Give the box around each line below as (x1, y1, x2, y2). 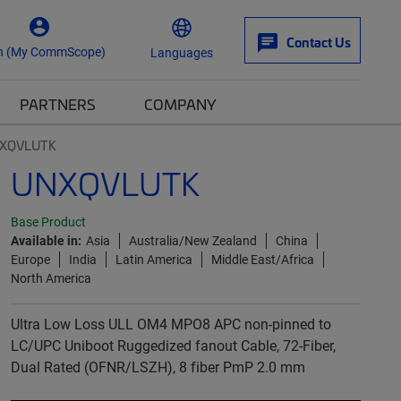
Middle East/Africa (210, 251, 314, 268)
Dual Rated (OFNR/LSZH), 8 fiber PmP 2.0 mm (10, 357, 305, 376)
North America (10, 269, 91, 286)
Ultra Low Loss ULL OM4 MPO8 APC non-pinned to (10, 314, 331, 333)
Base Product (10, 214, 86, 230)
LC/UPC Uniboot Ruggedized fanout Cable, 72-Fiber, (10, 336, 336, 354)
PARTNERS (20, 94, 96, 114)
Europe (10, 251, 50, 268)
